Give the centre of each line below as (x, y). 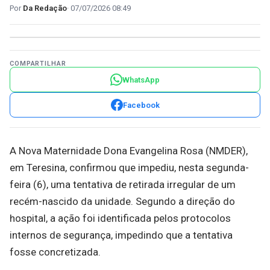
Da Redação (45, 8)
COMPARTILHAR (38, 64)
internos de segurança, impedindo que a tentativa (121, 235)
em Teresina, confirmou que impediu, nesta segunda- (129, 168)
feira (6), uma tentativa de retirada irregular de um (123, 184)
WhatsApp (141, 80)
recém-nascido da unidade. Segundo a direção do (122, 201)
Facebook (141, 105)
